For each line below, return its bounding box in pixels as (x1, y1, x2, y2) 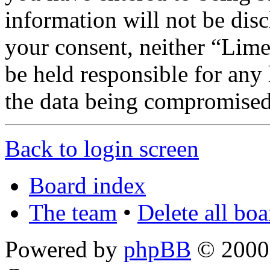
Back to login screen (5, 135, 199, 162)
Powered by (5, 236, 124, 262)
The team (29, 199, 117, 225)
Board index (29, 172, 146, 198)
